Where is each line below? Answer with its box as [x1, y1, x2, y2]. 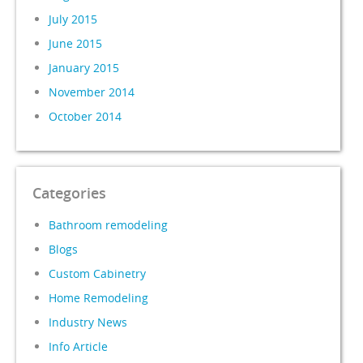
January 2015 [49, 59, 120, 75]
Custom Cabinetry [49, 265, 147, 281]
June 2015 [49, 35, 103, 51]
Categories [32, 182, 107, 203]
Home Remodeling [49, 289, 149, 305]
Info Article [49, 338, 109, 354]
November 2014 [49, 83, 135, 100]
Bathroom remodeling [49, 216, 169, 233]
